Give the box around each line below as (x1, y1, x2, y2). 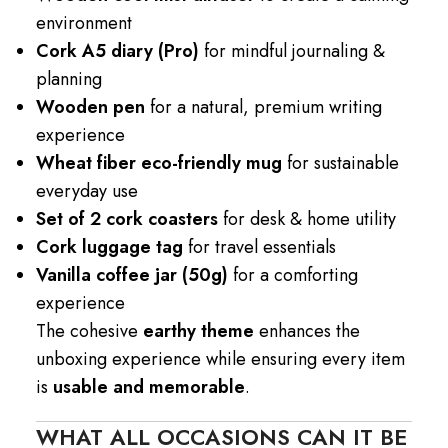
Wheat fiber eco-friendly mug (36, 149, 282, 176)
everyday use (36, 177, 138, 204)
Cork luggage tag (36, 233, 183, 260)
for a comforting (228, 261, 358, 288)
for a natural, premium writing (145, 93, 382, 120)
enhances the (254, 317, 360, 344)
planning (36, 65, 102, 92)
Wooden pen (36, 93, 145, 120)
